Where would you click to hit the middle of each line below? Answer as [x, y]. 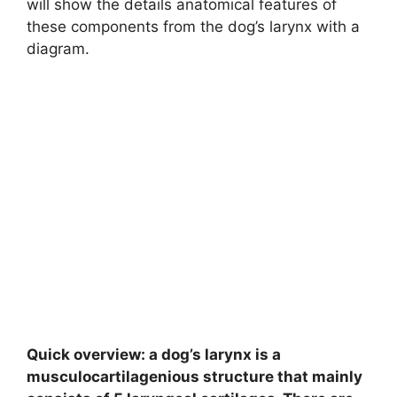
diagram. [58, 48]
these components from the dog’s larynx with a [193, 26]
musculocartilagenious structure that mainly [195, 377]
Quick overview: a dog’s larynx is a [154, 354]
